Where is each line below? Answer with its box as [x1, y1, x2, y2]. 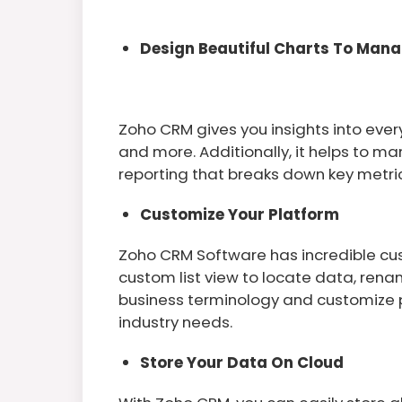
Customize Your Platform [140, 203, 339, 225]
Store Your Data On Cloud [140, 351, 344, 373]
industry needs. [118, 310, 232, 333]
